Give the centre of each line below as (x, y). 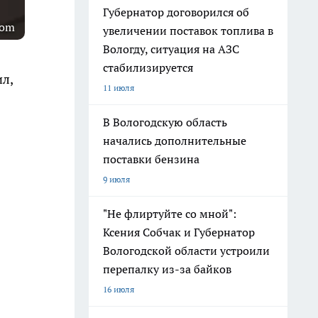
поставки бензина (151, 159)
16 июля (119, 289)
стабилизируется (148, 67)
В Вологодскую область (165, 122)
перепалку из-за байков (167, 269)
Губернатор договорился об (176, 12)
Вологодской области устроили (186, 251)
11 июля (119, 88)
